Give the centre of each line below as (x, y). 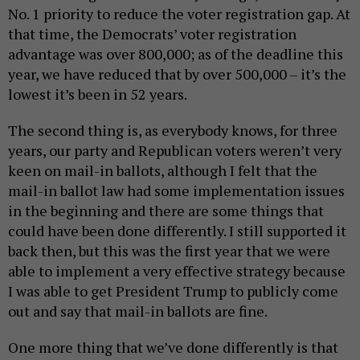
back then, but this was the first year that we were (169, 251)
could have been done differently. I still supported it (177, 231)
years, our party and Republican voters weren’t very (175, 151)
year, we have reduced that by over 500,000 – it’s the (177, 74)
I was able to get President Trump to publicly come (173, 291)
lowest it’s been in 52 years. (99, 94)
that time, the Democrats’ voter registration (152, 34)
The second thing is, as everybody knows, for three (173, 131)
